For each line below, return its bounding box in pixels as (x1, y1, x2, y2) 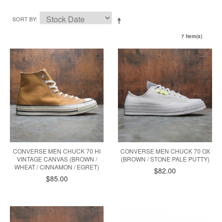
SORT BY (12, 15, 36, 23)
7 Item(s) (181, 33, 202, 40)
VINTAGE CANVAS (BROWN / (16, 155, 97, 164)
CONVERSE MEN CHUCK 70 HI (13, 147, 101, 156)
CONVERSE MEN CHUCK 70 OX (120, 147, 210, 156)
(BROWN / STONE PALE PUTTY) (120, 155, 210, 164)
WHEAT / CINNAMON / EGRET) (14, 163, 100, 171)
